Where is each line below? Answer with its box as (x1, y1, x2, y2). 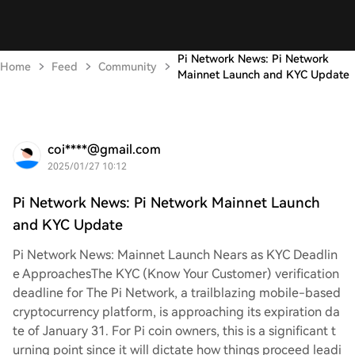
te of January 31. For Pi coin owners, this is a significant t (13, 323, 336, 338)
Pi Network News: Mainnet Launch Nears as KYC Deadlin (13, 247, 338, 262)
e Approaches (13, 266, 91, 281)
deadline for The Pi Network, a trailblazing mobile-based (13, 285, 341, 300)
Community (98, 60, 157, 73)
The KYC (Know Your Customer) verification (91, 266, 339, 281)
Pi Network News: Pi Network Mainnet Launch (13, 194, 320, 211)
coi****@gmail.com (48, 142, 161, 157)
